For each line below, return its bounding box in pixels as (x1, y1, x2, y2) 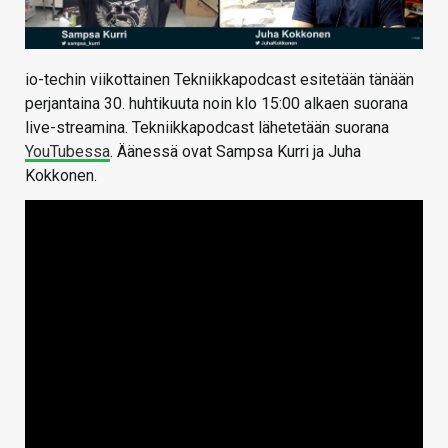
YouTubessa (25, 141, 110, 161)
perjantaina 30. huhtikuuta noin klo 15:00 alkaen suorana (25, 93, 408, 113)
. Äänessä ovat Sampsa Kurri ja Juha (110, 141, 361, 161)
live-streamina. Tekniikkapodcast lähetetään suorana (25, 117, 389, 137)
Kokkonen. (25, 165, 97, 185)
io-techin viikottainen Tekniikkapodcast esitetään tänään (25, 69, 414, 89)
